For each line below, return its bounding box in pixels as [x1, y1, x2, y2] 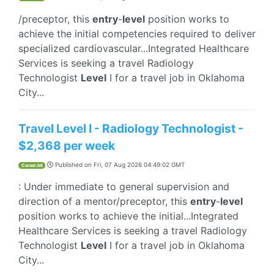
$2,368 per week [18, 138, 115, 153]
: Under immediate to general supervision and [18, 180, 229, 193]
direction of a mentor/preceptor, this [18, 195, 190, 207]
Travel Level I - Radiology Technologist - [18, 121, 243, 136]
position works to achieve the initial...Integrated [18, 210, 239, 222]
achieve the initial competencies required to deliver [18, 28, 256, 40]
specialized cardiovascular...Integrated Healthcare [18, 42, 249, 54]
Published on [53, 161, 94, 168]
